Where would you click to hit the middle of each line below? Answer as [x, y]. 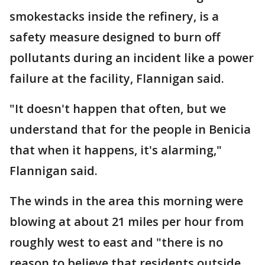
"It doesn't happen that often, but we [118, 109]
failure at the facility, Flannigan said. [117, 78]
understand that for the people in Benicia [130, 129]
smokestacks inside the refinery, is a [114, 16]
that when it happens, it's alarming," [116, 150]
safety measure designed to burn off [115, 37]
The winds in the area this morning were [126, 201]
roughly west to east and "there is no [116, 242]
